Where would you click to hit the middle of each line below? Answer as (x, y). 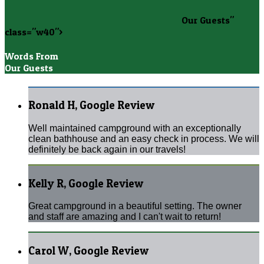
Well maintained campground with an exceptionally (135, 128)
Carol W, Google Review (88, 251)
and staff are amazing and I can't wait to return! (125, 217)
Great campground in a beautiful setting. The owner (135, 206)
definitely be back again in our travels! (107, 150)
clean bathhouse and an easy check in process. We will (144, 139)
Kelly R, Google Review (86, 183)
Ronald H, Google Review (91, 105)
